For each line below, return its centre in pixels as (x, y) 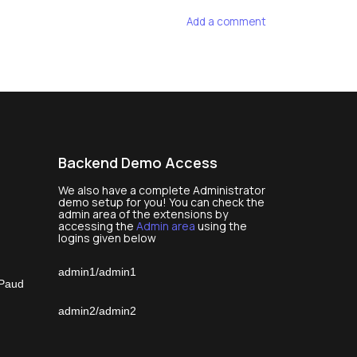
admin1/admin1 (97, 271)
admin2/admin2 (97, 310)
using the (222, 226)
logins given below (107, 237)
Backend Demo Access (137, 162)
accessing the (97, 226)
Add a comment (227, 21)
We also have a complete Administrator (161, 190)
